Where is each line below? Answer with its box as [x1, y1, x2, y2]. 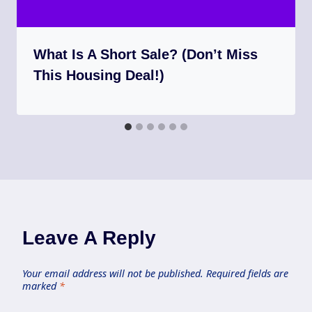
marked [22, 279, 59, 293]
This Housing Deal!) [33, 68, 164, 84]
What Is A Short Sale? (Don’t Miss [33, 47, 258, 63]
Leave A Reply [22, 227, 156, 249]
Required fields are [206, 267, 288, 281]
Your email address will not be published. [22, 267, 203, 281]
